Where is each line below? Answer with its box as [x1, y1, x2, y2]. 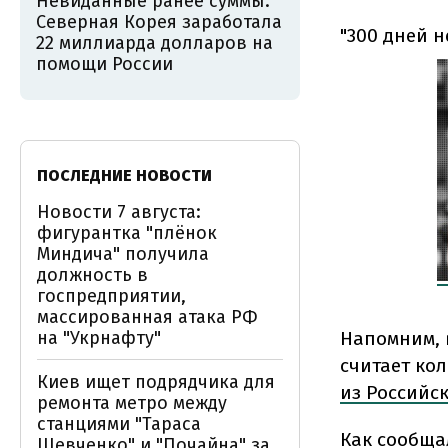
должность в [37, 264, 148, 286]
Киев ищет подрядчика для [37, 371, 275, 393]
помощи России [36, 53, 173, 75]
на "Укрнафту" [37, 327, 161, 349]
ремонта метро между [37, 392, 227, 414]
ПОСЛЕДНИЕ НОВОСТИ [37, 166, 212, 185]
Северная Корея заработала [36, 11, 282, 33]
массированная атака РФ [37, 306, 258, 328]
